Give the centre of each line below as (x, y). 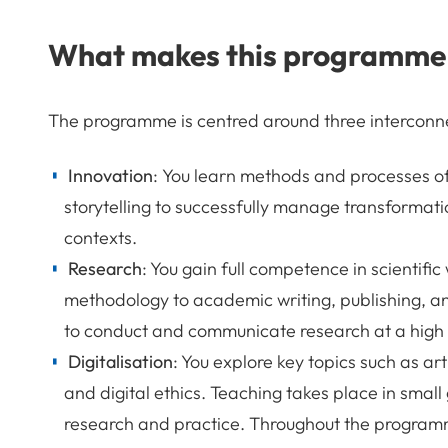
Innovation (110, 175)
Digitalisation (120, 361)
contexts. (100, 237)
